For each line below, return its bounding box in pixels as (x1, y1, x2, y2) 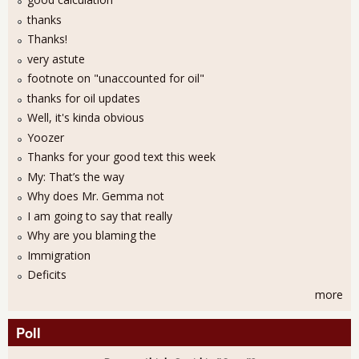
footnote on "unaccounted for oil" (27, 71, 204, 87)
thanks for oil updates (27, 90, 140, 106)
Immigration (27, 247, 91, 263)
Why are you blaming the (27, 228, 156, 244)
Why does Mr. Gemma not (27, 188, 164, 204)
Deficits (27, 267, 67, 283)
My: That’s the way (27, 168, 124, 184)
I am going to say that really (27, 208, 172, 224)
